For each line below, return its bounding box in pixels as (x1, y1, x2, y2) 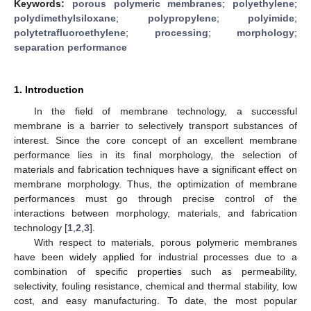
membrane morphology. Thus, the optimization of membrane (14, 178, 297, 190)
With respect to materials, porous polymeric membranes (33, 236, 297, 248)
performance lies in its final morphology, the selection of (14, 149, 297, 160)
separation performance (14, 41, 127, 53)
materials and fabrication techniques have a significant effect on (14, 163, 297, 175)
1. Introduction (14, 83, 84, 95)
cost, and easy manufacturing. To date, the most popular (14, 294, 297, 306)
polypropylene (147, 12, 217, 24)
